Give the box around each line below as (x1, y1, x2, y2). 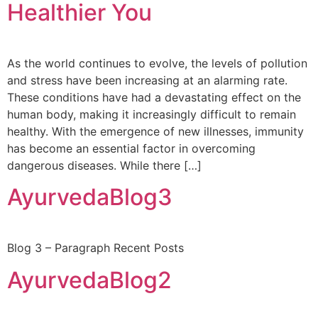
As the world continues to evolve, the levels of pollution (7, 56, 307, 70)
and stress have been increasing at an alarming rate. (7, 73, 287, 87)
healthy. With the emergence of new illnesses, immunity (7, 124, 304, 138)
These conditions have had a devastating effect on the (7, 90, 301, 104)
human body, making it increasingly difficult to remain (7, 107, 296, 121)
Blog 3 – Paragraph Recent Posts (7, 241, 184, 256)
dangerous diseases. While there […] (7, 158, 202, 172)
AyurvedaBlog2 (7, 265, 172, 294)
